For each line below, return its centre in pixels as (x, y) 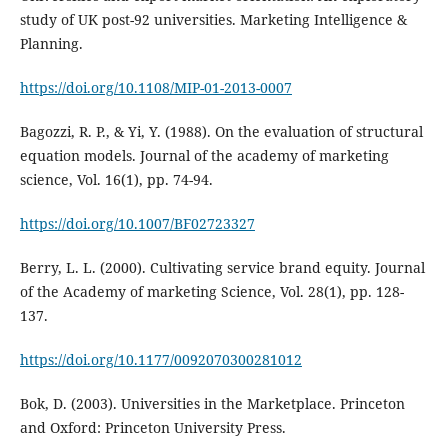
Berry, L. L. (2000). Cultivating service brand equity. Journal (222, 268)
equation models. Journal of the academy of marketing (204, 156)
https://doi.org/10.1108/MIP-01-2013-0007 (155, 88)
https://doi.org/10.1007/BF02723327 (137, 224)
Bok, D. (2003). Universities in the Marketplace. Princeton (212, 404)
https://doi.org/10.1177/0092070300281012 (160, 360)
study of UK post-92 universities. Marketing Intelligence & (213, 20)
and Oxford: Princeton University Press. (152, 428)
